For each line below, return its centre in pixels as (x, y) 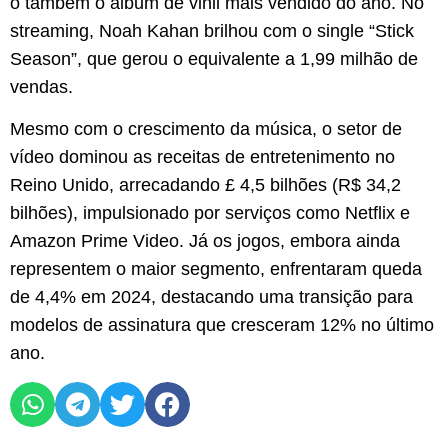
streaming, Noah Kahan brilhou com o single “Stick (212, 30)
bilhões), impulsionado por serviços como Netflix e (210, 213)
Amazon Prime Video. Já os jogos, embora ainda (205, 241)
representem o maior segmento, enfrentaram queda (216, 269)
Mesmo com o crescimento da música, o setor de (206, 129)
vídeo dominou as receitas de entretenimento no (202, 157)
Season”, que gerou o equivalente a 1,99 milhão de (214, 58)
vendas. (41, 86)
